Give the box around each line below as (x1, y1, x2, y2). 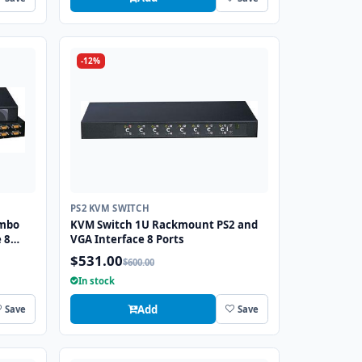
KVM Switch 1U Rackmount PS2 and (70, 217, 258, 232)
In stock (78, 275, 115, 287)
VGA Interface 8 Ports (70, 231, 184, 246)
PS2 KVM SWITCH (70, 201, 149, 214)
